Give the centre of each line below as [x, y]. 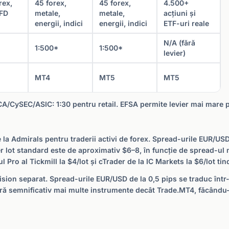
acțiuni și [180, 13]
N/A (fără [179, 43]
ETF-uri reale [186, 23]
